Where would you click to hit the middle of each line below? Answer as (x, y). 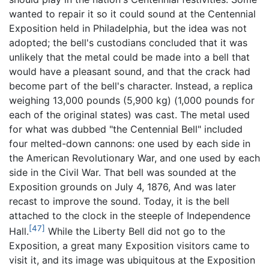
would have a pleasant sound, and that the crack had (130, 71)
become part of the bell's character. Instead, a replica (131, 86)
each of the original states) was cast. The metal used (129, 114)
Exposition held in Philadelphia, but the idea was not (128, 28)
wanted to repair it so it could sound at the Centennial (132, 14)
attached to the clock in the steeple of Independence (130, 215)
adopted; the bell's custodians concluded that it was (128, 42)
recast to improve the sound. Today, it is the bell (119, 201)
